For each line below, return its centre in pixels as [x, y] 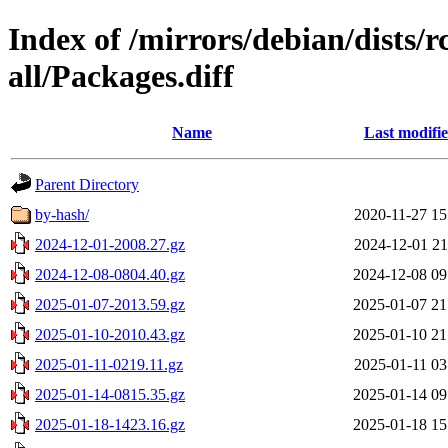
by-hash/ [62, 214]
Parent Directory [87, 184]
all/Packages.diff [121, 76]
